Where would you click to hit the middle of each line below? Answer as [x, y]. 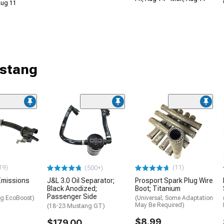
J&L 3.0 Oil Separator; [81, 181]
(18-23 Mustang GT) [76, 206]
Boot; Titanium [158, 189]
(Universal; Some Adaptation [174, 198]
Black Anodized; [72, 189]
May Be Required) [160, 205]
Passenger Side [72, 197]
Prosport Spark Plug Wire [174, 181]
